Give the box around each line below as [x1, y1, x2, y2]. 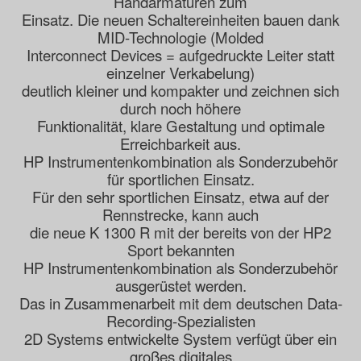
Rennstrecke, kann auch [102, 204, 259, 226]
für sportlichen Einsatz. [106, 168, 255, 190]
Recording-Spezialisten [106, 310, 255, 332]
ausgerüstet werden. [114, 275, 247, 297]
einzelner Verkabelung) [106, 62, 255, 84]
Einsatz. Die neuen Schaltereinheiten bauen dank [22, 9, 339, 31]
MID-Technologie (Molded [98, 27, 263, 48]
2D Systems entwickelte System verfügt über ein [24, 328, 337, 350]
